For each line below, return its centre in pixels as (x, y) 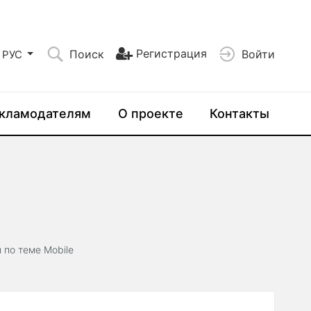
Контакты (239, 114)
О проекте (150, 114)
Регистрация (172, 53)
